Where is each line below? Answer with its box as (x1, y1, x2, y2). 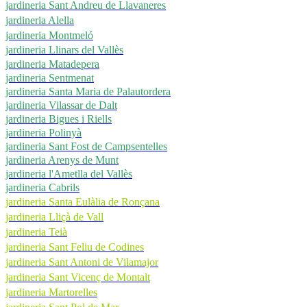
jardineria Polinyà (5, 126, 82, 138)
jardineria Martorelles (5, 286, 97, 298)
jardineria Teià (5, 225, 67, 238)
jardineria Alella (5, 14, 74, 26)
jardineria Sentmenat (5, 71, 94, 84)
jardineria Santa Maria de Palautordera (5, 85, 171, 97)
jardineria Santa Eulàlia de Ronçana (5, 195, 160, 208)
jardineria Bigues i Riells (5, 112, 112, 125)
